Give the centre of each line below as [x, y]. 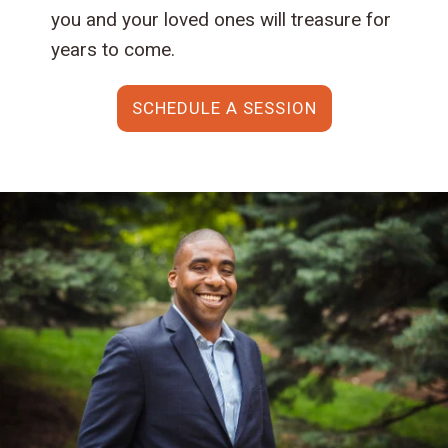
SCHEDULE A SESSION [224, 108]
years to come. [113, 50]
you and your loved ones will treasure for [221, 20]
